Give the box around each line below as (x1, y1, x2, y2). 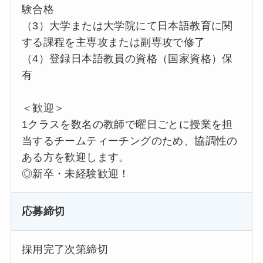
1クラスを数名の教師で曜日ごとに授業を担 (21, 118, 233, 130)
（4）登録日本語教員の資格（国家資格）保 (21, 52, 233, 65)
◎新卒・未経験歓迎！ (21, 167, 130, 180)
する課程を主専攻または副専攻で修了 (21, 36, 205, 48)
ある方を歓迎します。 (21, 151, 130, 163)
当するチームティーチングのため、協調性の (21, 134, 238, 147)
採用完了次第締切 (21, 244, 109, 256)
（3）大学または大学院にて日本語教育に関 (21, 19, 233, 32)
